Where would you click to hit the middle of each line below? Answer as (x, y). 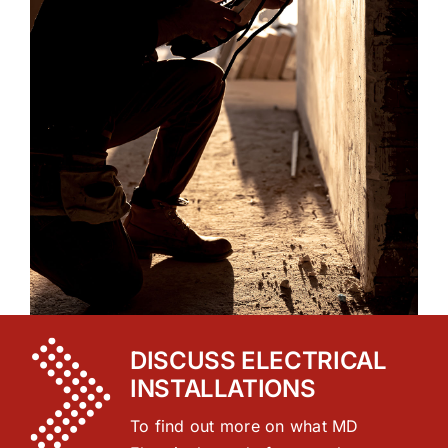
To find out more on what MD (244, 425)
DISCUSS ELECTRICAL (258, 360)
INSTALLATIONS (222, 388)
